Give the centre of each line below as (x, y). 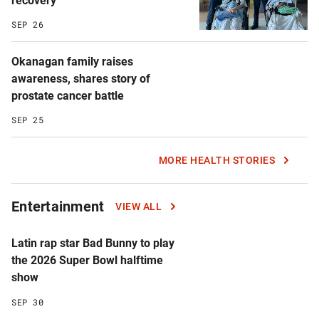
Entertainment (58, 207)
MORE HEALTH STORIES (216, 161)
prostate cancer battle (68, 95)
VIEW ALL (139, 207)
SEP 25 (27, 120)
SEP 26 (27, 24)
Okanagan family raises (72, 61)
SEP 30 (27, 302)
